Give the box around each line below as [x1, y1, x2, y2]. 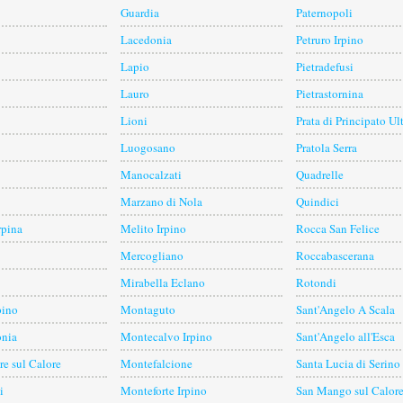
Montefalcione [121, 355, 193, 372]
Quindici [296, 193, 339, 210]
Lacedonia [121, 31, 172, 49]
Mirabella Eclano [121, 274, 205, 291]
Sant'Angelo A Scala [296, 301, 395, 318]
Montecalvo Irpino [121, 328, 212, 345]
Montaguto [121, 301, 175, 318]
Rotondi [296, 274, 336, 291]
